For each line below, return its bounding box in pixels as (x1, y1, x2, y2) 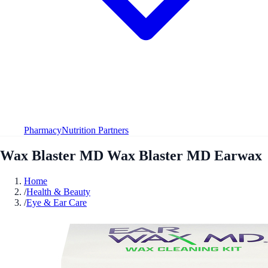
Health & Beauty (26, 186, 90, 197)
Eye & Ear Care (26, 197, 87, 208)
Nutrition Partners (62, 124, 129, 135)
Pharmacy (24, 124, 62, 135)
